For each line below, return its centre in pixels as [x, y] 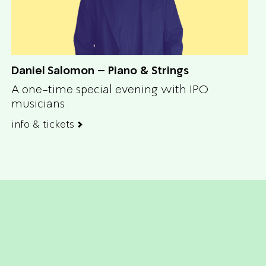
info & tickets [43, 124]
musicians [38, 103]
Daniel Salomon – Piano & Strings [100, 70]
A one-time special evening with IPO [110, 89]
